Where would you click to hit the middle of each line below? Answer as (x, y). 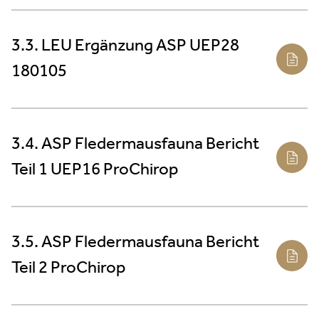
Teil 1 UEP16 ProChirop (95, 170)
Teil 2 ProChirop (68, 268)
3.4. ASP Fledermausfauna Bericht (135, 144)
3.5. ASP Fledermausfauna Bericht (135, 242)
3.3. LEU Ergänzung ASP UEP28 (125, 46)
